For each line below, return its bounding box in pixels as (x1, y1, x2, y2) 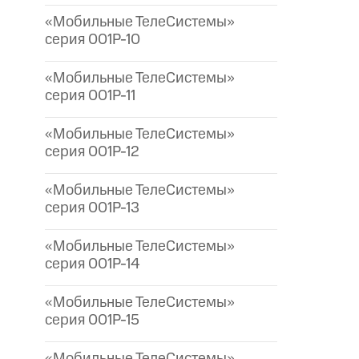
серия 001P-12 (45, 141, 139, 163)
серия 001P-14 (45, 253, 140, 276)
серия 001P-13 (45, 197, 139, 220)
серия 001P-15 (45, 309, 139, 332)
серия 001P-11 (45, 85, 135, 107)
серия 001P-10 (45, 29, 140, 51)
